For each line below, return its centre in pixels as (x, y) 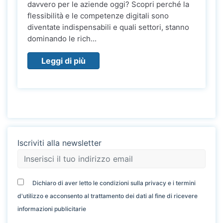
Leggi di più (63, 61)
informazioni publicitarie (52, 209)
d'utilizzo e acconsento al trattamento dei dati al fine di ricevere (108, 196)
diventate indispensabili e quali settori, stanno (108, 27)
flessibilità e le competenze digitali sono (98, 16)
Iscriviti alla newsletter (59, 143)
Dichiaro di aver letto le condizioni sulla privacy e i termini (114, 183)
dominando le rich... (62, 39)
